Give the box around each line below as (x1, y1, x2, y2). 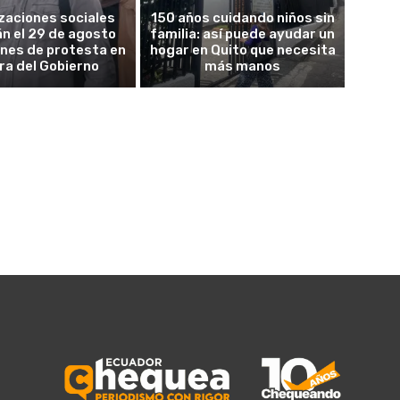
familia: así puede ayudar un (150, 26, 336, 43)
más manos (204, 58, 281, 75)
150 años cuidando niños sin (150, 10, 335, 27)
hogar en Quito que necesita (149, 42, 336, 59)
